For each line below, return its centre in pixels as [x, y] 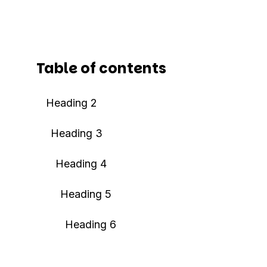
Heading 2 [71, 103]
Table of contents [101, 68]
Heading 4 [81, 164]
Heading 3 [76, 133]
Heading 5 [86, 194]
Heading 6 [90, 224]
